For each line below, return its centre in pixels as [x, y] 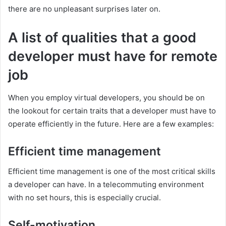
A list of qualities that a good [102, 38]
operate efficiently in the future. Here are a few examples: [111, 124]
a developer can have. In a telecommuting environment [106, 184]
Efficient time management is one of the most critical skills [112, 171]
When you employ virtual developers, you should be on [106, 97]
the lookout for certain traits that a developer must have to [112, 110]
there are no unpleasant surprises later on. [84, 9]
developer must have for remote [113, 56]
